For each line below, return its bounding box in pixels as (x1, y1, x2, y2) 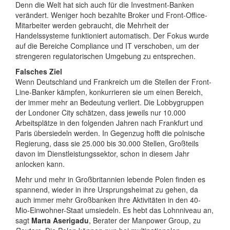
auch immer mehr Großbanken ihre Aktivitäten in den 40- (15, 195, 201, 205)
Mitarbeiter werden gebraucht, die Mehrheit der (15, 20, 169, 31)
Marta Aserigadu (31, 215, 89, 226)
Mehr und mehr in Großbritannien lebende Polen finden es (15, 174, 205, 185)
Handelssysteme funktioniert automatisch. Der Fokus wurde (15, 30, 209, 41)
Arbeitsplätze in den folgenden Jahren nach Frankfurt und (15, 118, 203, 128)
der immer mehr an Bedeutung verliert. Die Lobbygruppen (15, 97, 204, 108)
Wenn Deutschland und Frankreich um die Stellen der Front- (15, 76, 212, 87)
